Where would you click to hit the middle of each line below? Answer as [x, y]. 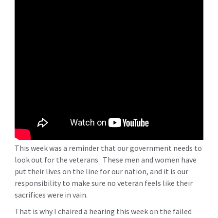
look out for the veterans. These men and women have [106, 160]
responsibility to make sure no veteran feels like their [104, 183]
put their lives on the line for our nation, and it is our [101, 171]
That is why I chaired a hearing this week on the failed [103, 211]
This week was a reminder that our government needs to [108, 148]
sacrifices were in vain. [51, 195]
